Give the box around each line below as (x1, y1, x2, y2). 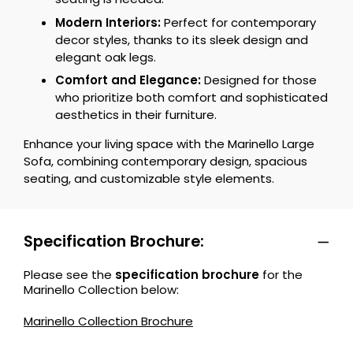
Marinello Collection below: (24, 281, 182, 298)
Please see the (24, 266, 115, 283)
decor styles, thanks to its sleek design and (55, 31, 308, 48)
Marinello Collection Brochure (24, 313, 193, 329)
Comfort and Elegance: (55, 72, 201, 88)
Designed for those (201, 72, 317, 88)
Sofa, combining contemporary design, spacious (24, 153, 307, 169)
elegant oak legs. (55, 48, 156, 65)
